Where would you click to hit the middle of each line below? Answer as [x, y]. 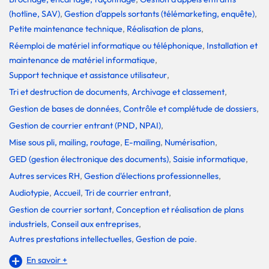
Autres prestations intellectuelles [70, 239]
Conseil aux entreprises [95, 224]
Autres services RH [44, 176]
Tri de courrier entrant [127, 192]
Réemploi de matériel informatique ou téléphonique [106, 45]
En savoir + [47, 260]
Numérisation [190, 142]
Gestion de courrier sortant [60, 209]
